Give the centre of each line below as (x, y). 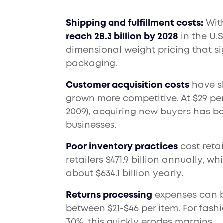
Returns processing (109, 195)
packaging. (92, 64)
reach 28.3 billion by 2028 (122, 37)
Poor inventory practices (122, 147)
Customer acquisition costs (127, 85)
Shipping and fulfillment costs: (134, 24)
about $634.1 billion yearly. (124, 174)
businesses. (91, 126)
